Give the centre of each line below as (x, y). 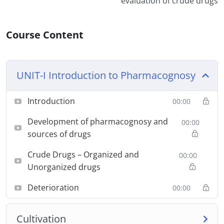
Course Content (45, 35)
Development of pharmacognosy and (98, 122)
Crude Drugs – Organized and (83, 155)
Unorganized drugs (64, 167)
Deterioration (53, 188)
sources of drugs (59, 134)
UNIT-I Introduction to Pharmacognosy (106, 75)
